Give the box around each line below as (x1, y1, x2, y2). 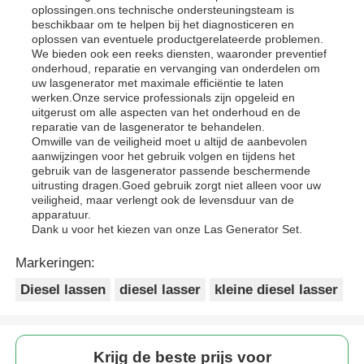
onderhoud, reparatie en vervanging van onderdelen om (32, 61, 321, 75)
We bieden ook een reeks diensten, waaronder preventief (32, 46, 327, 60)
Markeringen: (15, 254, 96, 271)
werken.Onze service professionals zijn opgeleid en (32, 90, 296, 104)
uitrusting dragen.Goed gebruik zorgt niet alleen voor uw (32, 178, 322, 192)
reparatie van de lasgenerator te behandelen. (32, 119, 266, 133)
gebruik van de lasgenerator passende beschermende (32, 163, 311, 177)
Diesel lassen (20, 281, 106, 297)
